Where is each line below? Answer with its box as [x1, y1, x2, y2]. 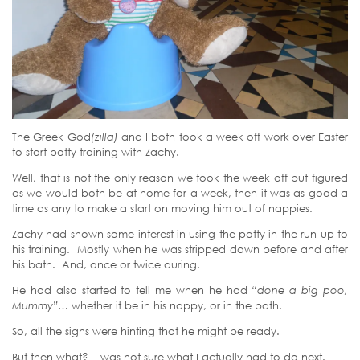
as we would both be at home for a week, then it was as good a [12, 186, 348, 199]
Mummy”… [12, 298, 72, 312]
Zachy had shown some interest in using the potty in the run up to [12, 227, 348, 240]
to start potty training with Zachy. [12, 145, 179, 158]
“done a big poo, [252, 283, 349, 297]
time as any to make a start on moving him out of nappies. [12, 201, 313, 215]
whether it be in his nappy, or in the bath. [72, 298, 282, 312]
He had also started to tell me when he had [12, 283, 252, 297]
